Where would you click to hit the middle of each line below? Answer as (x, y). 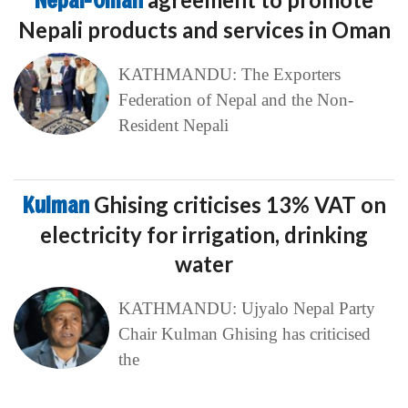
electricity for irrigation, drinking (204, 235)
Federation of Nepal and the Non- (235, 100)
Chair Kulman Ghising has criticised (244, 334)
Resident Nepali (173, 126)
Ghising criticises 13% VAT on (240, 205)
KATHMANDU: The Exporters (229, 75)
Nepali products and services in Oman (204, 30)
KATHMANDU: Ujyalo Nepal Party (246, 309)
